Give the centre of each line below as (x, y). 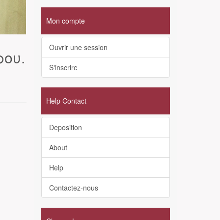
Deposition (65, 127)
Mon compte (65, 21)
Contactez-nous (73, 188)
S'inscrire (63, 67)
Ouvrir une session (78, 47)
